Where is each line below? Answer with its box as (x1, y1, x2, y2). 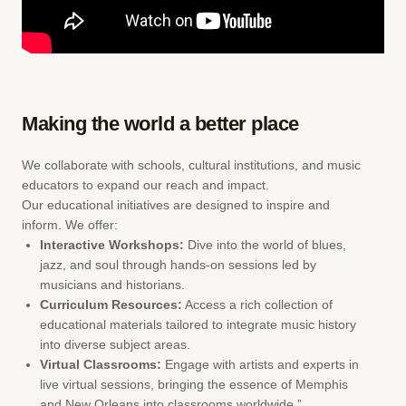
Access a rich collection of (182, 296, 333, 312)
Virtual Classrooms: (40, 356, 161, 372)
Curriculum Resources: (40, 296, 182, 312)
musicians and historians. (40, 276, 185, 292)
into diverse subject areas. (40, 336, 190, 352)
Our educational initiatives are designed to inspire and (22, 197, 330, 212)
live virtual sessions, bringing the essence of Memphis (40, 376, 348, 391)
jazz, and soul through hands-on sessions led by (40, 256, 316, 272)
